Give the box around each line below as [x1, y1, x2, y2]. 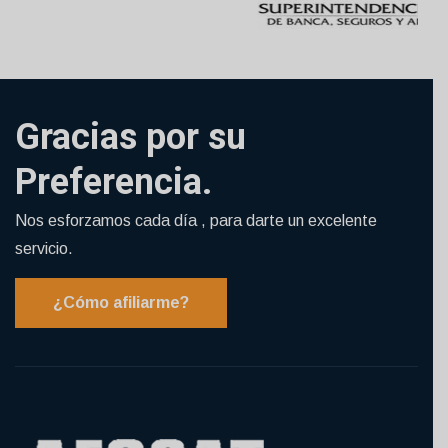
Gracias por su [15, 115, 246, 158]
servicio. [15, 239, 73, 257]
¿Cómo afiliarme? [53, 293, 189, 311]
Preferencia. [15, 160, 212, 203]
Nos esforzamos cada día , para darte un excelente [15, 211, 377, 229]
